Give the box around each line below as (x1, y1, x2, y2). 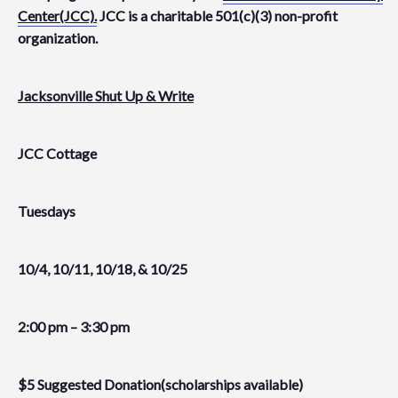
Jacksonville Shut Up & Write (18, 87, 194, 104)
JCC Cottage (18, 145, 97, 162)
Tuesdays (18, 203, 76, 219)
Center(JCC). (18, 7, 97, 24)
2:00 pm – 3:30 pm (18, 318, 130, 335)
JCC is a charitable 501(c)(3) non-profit (97, 7, 338, 24)
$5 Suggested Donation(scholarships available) (18, 376, 303, 393)
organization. (18, 29, 98, 46)
